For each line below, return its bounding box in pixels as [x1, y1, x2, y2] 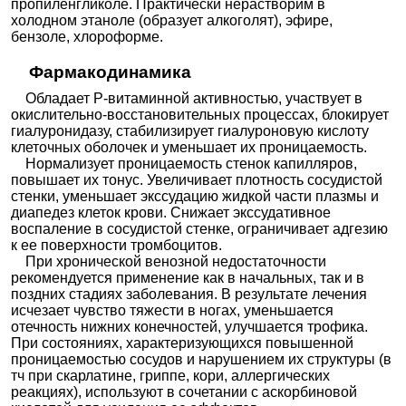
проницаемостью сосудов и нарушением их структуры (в [11, 352, 392, 368]
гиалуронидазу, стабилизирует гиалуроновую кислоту [11, 123, 370, 140]
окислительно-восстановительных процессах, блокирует [11, 107, 390, 123]
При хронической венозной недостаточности [11, 254, 327, 270]
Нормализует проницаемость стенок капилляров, [11, 156, 358, 172]
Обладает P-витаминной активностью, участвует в [11, 91, 363, 107]
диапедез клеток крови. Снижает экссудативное [11, 205, 332, 221]
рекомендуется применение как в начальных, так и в [11, 270, 365, 286]
